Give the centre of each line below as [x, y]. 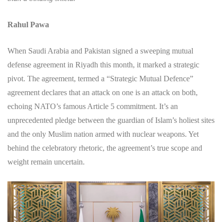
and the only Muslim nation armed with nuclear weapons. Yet [103, 134]
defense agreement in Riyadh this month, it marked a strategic [103, 65]
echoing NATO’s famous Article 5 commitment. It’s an [93, 107]
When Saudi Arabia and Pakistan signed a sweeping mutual [100, 51]
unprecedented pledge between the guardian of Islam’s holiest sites [111, 120]
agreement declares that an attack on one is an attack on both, [103, 93]
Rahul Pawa [28, 25]
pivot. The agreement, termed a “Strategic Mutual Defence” [100, 79]
